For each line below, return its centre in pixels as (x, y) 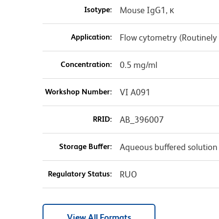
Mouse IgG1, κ (147, 10)
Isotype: (98, 10)
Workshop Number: (78, 92)
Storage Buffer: (85, 147)
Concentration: (86, 65)
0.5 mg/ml (138, 65)
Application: (91, 37)
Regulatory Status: (80, 174)
